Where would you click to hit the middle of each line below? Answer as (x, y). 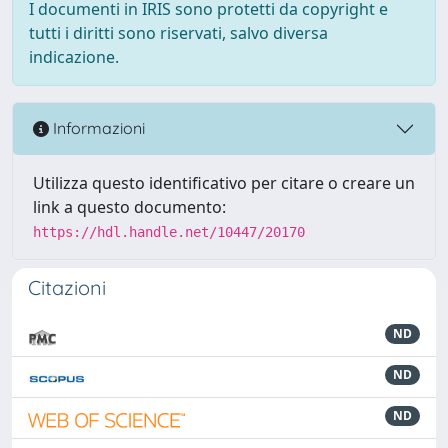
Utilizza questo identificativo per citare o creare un (224, 182)
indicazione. (74, 56)
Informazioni (97, 128)
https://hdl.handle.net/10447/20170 (169, 231)
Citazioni (67, 287)
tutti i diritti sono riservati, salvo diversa (178, 32)
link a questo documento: (129, 206)
